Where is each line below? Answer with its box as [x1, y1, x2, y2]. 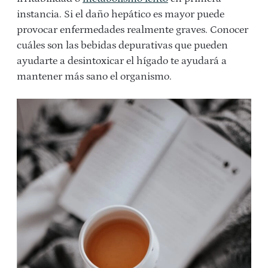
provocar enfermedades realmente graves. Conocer [17, 24, 248, 36]
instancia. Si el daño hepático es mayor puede [17, 8, 224, 21]
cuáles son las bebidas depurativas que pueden [17, 39, 228, 52]
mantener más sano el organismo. [17, 71, 172, 83]
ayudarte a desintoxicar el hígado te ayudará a [17, 55, 227, 68]
